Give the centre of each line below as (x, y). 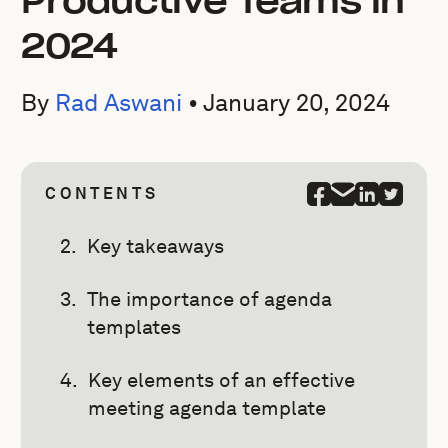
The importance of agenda (210, 299)
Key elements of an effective (222, 380)
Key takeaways (156, 246)
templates (134, 327)
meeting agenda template (207, 408)
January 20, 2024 (297, 102)
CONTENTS (101, 193)
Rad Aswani (119, 102)
